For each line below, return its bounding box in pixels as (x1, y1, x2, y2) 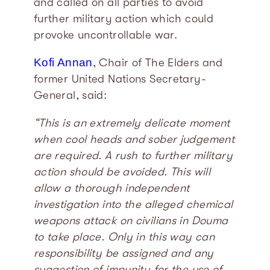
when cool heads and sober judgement (34, 132, 235, 146)
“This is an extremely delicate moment (34, 116, 230, 130)
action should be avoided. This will (34, 165, 211, 178)
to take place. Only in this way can (34, 230, 215, 243)
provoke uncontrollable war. (34, 28, 178, 42)
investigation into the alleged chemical (34, 197, 233, 211)
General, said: (34, 89, 107, 102)
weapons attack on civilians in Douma (34, 213, 228, 227)
